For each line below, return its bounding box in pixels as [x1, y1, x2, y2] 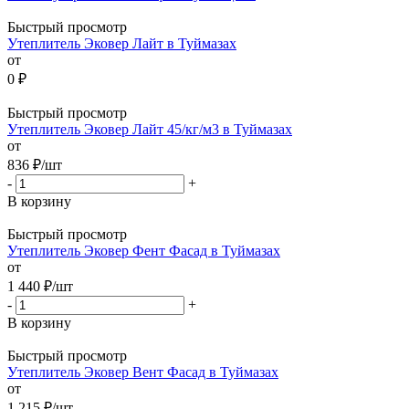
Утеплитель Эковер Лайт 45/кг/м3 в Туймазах [7, 121, 292, 137]
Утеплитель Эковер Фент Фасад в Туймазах [7, 242, 280, 258]
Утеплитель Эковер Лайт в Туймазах [7, 35, 236, 51]
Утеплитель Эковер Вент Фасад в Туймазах [7, 363, 278, 380]
